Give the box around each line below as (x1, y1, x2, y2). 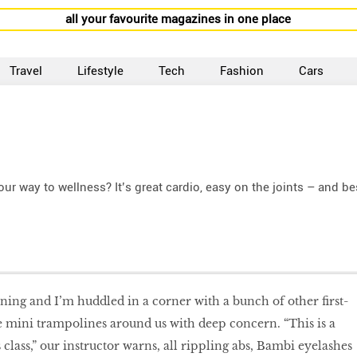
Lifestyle (77, 64, 124, 78)
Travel (10, 64, 43, 78)
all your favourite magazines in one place (65, 12, 292, 26)
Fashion (220, 64, 265, 78)
